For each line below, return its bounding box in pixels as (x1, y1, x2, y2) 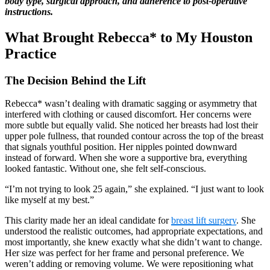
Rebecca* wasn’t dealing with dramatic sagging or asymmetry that (5, 98, 257, 109)
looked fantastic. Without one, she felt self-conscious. (5, 163, 206, 174)
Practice (5, 45, 57, 61)
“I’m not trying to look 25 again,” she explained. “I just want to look (5, 184, 264, 195)
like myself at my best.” (5, 195, 94, 206)
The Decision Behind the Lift (5, 74, 146, 87)
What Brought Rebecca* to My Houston (5, 29, 253, 45)
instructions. (5, 6, 53, 17)
